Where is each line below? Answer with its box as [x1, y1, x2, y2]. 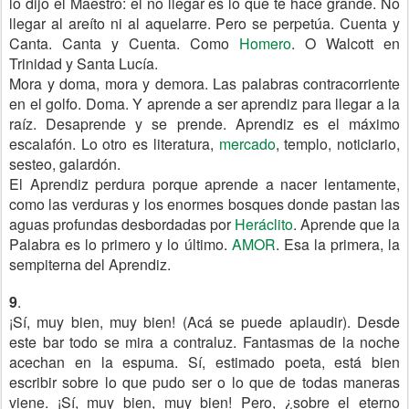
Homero [239, 33, 291, 54]
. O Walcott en [291, 33, 400, 54]
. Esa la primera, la [275, 234, 401, 255]
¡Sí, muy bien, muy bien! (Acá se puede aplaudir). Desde [9, 311, 400, 332]
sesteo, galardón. [9, 153, 121, 174]
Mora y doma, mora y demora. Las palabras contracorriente [9, 73, 400, 94]
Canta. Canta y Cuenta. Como [9, 33, 239, 54]
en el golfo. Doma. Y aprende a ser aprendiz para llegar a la [9, 93, 400, 114]
